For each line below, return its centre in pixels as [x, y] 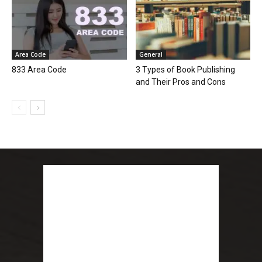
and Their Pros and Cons [180, 82]
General [151, 54]
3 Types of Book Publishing [185, 69]
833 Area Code [39, 69]
